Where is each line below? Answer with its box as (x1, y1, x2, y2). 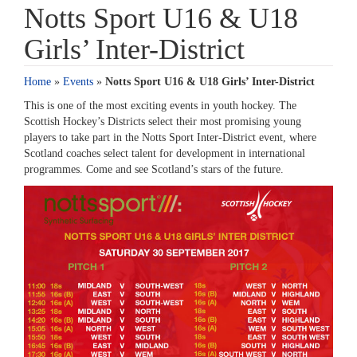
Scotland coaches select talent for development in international (24, 147, 305, 159)
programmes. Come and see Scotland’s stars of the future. (24, 163, 284, 175)
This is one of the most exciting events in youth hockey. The (24, 100, 296, 112)
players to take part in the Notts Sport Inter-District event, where (24, 131, 316, 143)
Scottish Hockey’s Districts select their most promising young (24, 116, 301, 127)
